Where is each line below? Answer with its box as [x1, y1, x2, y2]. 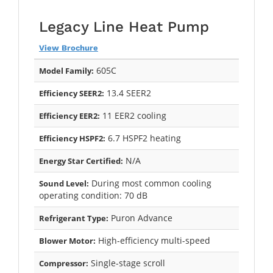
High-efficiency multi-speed [96, 234, 210, 246]
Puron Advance [108, 211, 172, 224]
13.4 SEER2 [104, 87, 151, 99]
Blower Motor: [39, 235, 96, 246]
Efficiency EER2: [39, 110, 100, 121]
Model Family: [39, 65, 94, 76]
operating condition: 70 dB [39, 189, 147, 201]
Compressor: [39, 257, 88, 269]
